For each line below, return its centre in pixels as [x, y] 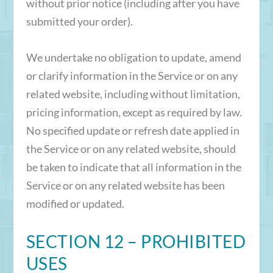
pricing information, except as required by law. [134, 112]
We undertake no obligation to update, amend [133, 57]
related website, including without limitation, [133, 94]
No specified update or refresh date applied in [133, 130]
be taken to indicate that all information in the [133, 167]
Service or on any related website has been [125, 185]
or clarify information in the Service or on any [132, 75]
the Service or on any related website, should [131, 148]
